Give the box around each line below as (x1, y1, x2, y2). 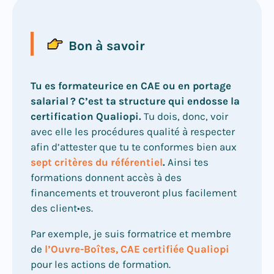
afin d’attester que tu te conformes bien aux (31, 141, 237, 154)
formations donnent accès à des (31, 171, 182, 184)
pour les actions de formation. (31, 258, 173, 271)
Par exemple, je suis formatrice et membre (31, 228, 231, 240)
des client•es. (31, 202, 95, 215)
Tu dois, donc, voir (141, 110, 228, 123)
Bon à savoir (65, 38, 144, 54)
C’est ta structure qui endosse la (78, 95, 240, 108)
